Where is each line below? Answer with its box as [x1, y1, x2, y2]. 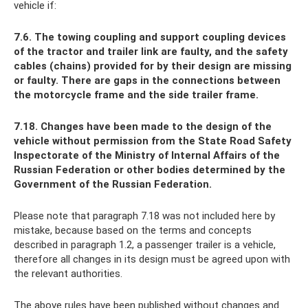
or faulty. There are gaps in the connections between [14, 74, 280, 87]
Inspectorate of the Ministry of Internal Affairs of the [14, 149, 280, 162]
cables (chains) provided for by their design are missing [14, 60, 291, 73]
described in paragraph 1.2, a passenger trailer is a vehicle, [14, 239, 276, 252]
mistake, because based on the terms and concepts [14, 224, 252, 237]
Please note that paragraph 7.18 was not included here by [14, 210, 275, 223]
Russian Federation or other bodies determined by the [14, 164, 285, 177]
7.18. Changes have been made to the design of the [14, 120, 272, 133]
